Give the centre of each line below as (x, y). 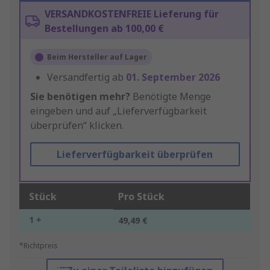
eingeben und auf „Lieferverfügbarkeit (118, 111)
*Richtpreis (39, 246)
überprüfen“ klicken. (77, 126)
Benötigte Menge (171, 97)
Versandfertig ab (86, 77)
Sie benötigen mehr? (80, 97)
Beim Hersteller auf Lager (97, 57)
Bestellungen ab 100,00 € (104, 29)
